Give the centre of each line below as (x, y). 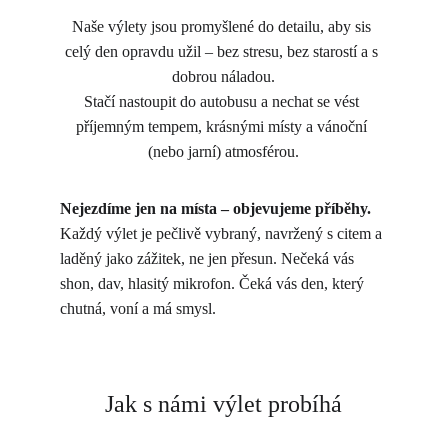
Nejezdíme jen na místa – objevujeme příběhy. (215, 208)
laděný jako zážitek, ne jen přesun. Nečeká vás (209, 258)
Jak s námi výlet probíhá (224, 404)
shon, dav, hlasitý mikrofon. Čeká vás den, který (214, 283)
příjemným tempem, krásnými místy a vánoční (224, 126)
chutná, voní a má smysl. (138, 308)
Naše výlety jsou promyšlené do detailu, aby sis (224, 26)
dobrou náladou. (224, 76)
